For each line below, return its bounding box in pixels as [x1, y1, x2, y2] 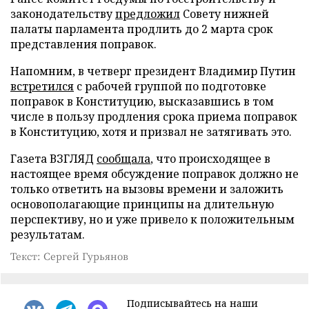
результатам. [10, 227, 85, 242]
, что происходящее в [150, 151, 270, 166]
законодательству [10, 6, 115, 21]
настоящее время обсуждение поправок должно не [10, 166, 299, 181]
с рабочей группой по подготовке [74, 79, 266, 94]
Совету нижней [180, 6, 269, 21]
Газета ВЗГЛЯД [10, 151, 97, 166]
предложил [115, 6, 180, 21]
